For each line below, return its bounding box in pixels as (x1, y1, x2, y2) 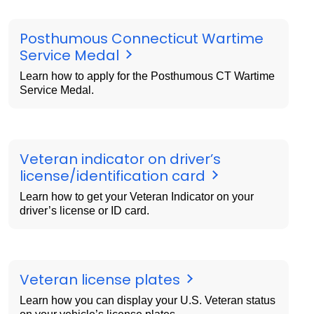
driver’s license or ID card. (20, 204, 149, 217)
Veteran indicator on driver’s (20, 149, 221, 169)
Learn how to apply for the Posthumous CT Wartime (20, 69, 275, 82)
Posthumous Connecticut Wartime (20, 28, 264, 48)
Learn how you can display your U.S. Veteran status (20, 294, 275, 306)
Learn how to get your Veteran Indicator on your (20, 190, 254, 203)
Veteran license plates (20, 269, 184, 289)
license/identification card (20, 165, 209, 186)
